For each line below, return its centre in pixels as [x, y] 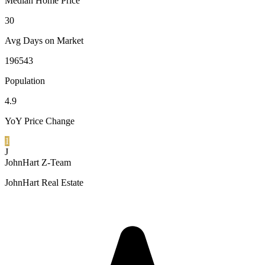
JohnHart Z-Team [38, 162]
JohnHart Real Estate [44, 182]
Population [25, 80]
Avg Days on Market [44, 40]
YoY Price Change [40, 121]
